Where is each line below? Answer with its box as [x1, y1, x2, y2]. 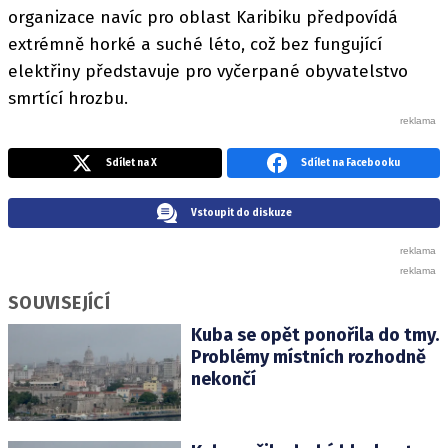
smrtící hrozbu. [8, 87, 128, 109]
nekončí [190, 367, 256, 390]
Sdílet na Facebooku [300, 156, 400, 169]
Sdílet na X [106, 156, 158, 169]
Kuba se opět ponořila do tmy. [190, 323, 439, 346]
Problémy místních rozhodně [190, 345, 426, 368]
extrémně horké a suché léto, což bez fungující [8, 33, 382, 55]
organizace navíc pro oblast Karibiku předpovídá [8, 6, 398, 28]
